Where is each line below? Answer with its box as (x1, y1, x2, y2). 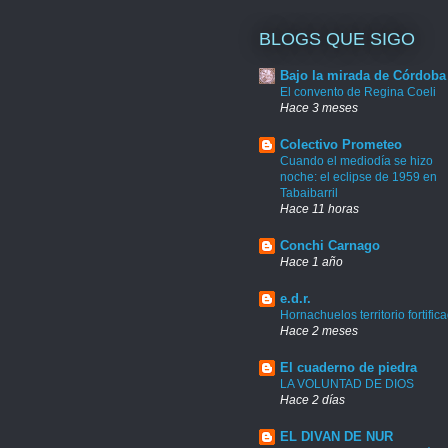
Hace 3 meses (280, 100, 358, 114)
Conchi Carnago (280, 237, 380, 253)
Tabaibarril (280, 185, 338, 200)
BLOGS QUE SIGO (259, 29, 415, 50)
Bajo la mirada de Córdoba (280, 67, 446, 83)
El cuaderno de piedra (280, 359, 417, 375)
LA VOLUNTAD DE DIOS (280, 376, 414, 391)
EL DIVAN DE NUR (280, 428, 393, 444)
